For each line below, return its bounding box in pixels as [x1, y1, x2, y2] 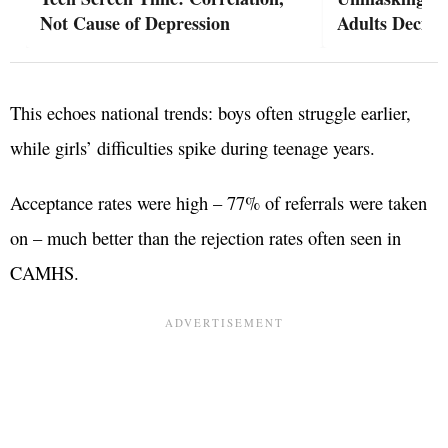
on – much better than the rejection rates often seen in [10, 225, 401, 251]
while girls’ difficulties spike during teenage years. [10, 135, 375, 161]
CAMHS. [10, 260, 79, 286]
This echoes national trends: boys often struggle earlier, [10, 100, 411, 126]
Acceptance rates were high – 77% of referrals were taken [10, 190, 427, 216]
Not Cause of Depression [40, 10, 230, 37]
